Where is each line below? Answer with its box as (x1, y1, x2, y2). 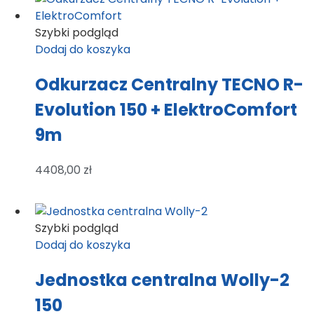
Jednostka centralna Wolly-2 (35, 268, 289, 292)
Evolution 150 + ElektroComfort (35, 97, 297, 121)
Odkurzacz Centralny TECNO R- (35, 72, 303, 96)
